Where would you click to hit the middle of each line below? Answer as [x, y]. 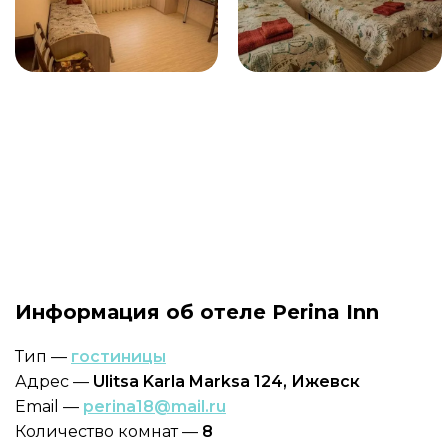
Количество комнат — [108, 431]
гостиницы [118, 356]
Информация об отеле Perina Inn [197, 312]
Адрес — [54, 381]
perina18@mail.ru [154, 406]
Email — [49, 406]
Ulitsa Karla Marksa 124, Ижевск [226, 381]
